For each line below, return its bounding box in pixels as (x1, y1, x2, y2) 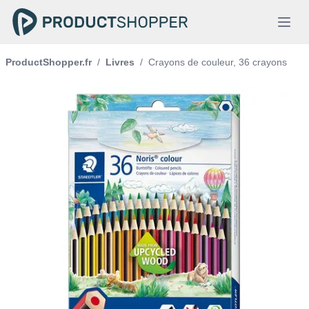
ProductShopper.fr (6, 57, 92, 68)
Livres (106, 57, 134, 68)
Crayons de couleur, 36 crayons (148, 57, 287, 68)
